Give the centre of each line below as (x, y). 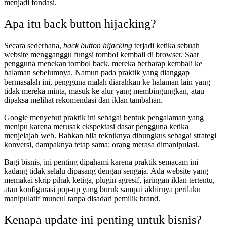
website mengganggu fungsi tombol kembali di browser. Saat (101, 54)
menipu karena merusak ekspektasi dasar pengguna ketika (96, 126)
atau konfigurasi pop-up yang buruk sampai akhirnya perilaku (102, 189)
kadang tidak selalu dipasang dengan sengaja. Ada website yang (106, 171)
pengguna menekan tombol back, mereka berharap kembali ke (103, 63)
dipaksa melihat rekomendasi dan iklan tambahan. (83, 100)
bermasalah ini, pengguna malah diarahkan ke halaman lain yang (107, 82)
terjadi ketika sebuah (166, 45)
